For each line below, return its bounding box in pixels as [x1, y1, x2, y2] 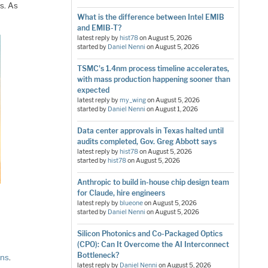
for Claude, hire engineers [77, 188, 165, 197]
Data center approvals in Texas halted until [77, 126, 224, 135]
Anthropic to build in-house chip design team [77, 177, 229, 187]
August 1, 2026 [154, 105, 198, 113]
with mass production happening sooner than [77, 74, 230, 84]
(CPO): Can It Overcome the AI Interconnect [77, 239, 229, 249]
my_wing [119, 96, 146, 104]
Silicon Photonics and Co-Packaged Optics [77, 229, 223, 238]
